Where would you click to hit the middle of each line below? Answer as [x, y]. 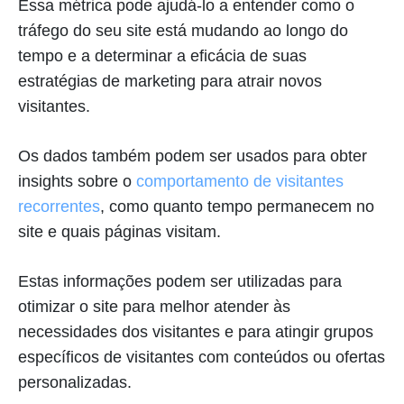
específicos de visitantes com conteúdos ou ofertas [202, 357]
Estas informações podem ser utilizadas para [180, 281]
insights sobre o [77, 181]
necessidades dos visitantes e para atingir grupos [196, 331]
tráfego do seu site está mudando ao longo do [183, 30]
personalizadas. [75, 382]
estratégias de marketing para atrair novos [170, 81]
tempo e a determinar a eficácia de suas [162, 55]
